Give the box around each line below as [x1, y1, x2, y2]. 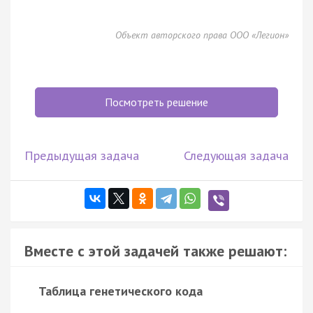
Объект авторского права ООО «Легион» [115, 28, 289, 41]
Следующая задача [184, 147, 289, 163]
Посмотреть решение [105, 94, 208, 109]
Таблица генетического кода [38, 282, 203, 299]
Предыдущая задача [24, 147, 139, 163]
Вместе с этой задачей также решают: [24, 240, 286, 261]
